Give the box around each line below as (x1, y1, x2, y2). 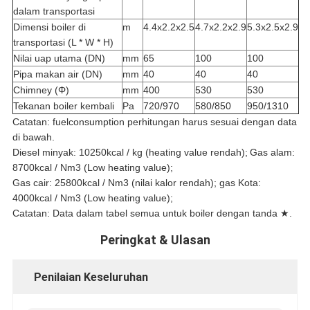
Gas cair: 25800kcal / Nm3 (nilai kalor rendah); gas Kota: (12, 177, 261, 189)
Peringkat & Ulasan (100, 232, 210, 248)
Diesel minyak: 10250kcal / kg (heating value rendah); (12, 147, 248, 158)
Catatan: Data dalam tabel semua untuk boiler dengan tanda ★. (12, 208, 292, 219)
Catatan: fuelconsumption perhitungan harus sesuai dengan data (12, 116, 297, 128)
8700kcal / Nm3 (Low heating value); (12, 162, 173, 174)
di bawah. (12, 131, 55, 143)
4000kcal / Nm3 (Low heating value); (12, 192, 173, 204)
